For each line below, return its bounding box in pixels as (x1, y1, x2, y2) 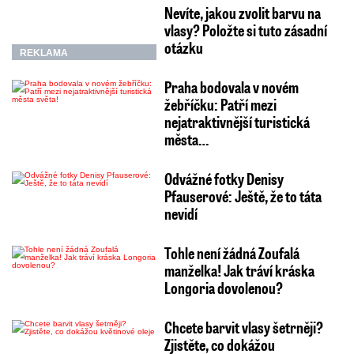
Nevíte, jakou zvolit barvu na (164, 2, 321, 24)
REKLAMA (20, 47, 68, 59)
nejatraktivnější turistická (164, 111, 310, 133)
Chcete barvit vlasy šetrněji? (164, 317, 323, 338)
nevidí (164, 203, 198, 224)
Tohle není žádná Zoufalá (164, 243, 299, 264)
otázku (164, 37, 203, 58)
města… (164, 129, 209, 150)
